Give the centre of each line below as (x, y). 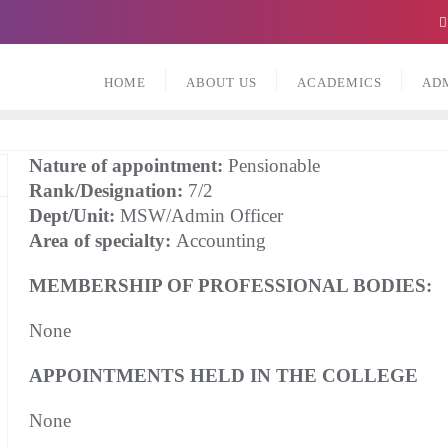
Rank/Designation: (105, 190)
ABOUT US (221, 82)
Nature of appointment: (125, 165)
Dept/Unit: (71, 215)
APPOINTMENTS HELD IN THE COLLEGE (223, 375)
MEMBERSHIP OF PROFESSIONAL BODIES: (230, 285)
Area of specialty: (102, 240)
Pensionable (271, 165)
